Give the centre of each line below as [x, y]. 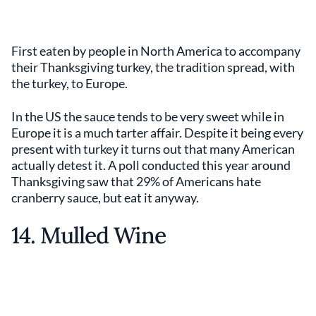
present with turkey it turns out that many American [153, 148]
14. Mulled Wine [89, 235]
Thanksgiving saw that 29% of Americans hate [136, 181]
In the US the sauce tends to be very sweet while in [148, 116]
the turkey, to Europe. [69, 83]
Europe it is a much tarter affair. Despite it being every [157, 132]
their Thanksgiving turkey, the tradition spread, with [153, 67]
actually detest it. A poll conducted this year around [151, 165]
